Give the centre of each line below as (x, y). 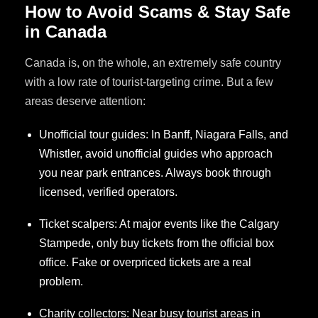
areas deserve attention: (85, 102)
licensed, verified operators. (108, 192)
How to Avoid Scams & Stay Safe (158, 11)
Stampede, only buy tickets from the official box (157, 243)
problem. (61, 282)
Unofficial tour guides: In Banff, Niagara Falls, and (164, 135)
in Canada (66, 31)
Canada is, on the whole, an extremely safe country (153, 63)
